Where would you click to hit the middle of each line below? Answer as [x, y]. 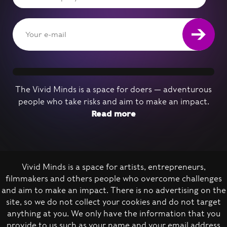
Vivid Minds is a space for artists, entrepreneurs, [113, 167]
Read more [113, 114]
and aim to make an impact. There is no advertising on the [113, 190]
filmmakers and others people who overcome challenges [113, 179]
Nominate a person [60, 179]
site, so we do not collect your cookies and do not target [113, 202]
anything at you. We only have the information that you [113, 214]
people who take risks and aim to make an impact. [113, 102]
